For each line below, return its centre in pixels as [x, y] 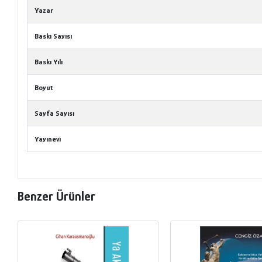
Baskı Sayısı [54, 36]
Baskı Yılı [49, 61]
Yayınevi [48, 139]
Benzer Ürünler [57, 196]
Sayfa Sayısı [55, 113]
